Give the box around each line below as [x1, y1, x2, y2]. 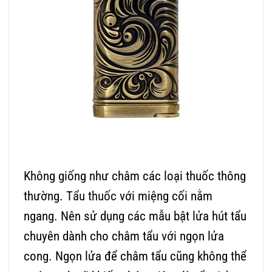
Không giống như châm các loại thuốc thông [24, 169, 246, 184]
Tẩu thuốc [66, 189, 117, 204]
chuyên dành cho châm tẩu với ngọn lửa [24, 229, 224, 244]
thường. [24, 189, 66, 204]
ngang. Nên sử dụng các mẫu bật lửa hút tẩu [24, 209, 246, 224]
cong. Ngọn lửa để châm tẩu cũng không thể [24, 249, 246, 264]
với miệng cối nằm [117, 189, 212, 204]
